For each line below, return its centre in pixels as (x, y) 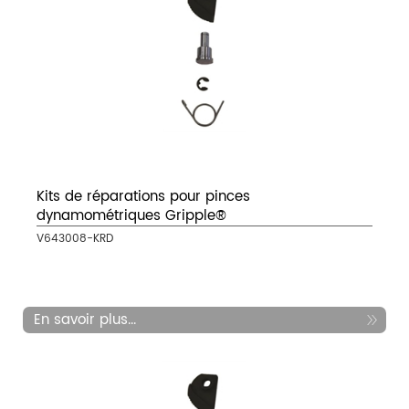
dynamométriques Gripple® (131, 216)
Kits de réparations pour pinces (143, 197)
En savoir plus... (85, 320)
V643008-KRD (75, 239)
